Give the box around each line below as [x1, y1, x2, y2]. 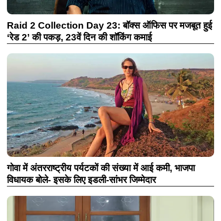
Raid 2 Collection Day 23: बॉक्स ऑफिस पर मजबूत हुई [7, 20, 212, 31]
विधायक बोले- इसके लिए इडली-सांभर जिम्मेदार [7, 175, 156, 185]
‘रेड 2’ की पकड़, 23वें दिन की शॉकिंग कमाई [7, 32, 152, 42]
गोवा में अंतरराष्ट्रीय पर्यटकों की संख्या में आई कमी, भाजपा [7, 163, 195, 173]
